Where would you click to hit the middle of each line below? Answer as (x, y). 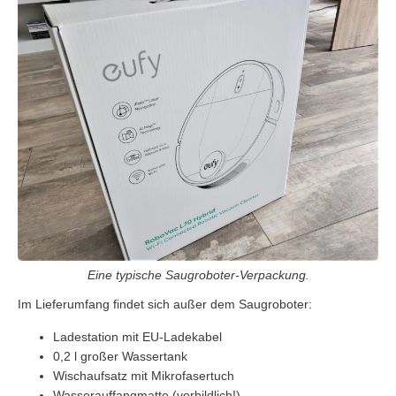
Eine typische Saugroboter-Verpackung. (198, 274)
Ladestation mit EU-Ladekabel (137, 336)
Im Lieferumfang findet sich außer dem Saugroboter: (165, 304)
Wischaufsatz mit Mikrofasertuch (144, 375)
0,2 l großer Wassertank (120, 356)
